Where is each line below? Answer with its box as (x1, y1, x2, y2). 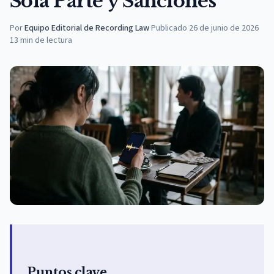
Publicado (151, 22, 187, 34)
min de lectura (20, 34, 72, 46)
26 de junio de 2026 (189, 22, 259, 34)
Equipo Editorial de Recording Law (24, 22, 149, 34)
